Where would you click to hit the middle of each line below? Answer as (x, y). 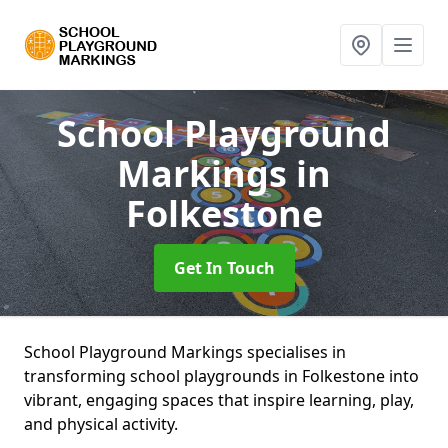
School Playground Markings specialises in (185, 352)
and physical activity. (101, 424)
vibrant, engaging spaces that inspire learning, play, (219, 400)
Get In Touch (224, 268)
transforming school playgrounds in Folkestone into (221, 376)
